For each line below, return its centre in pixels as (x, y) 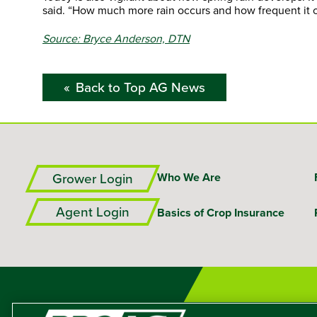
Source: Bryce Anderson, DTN (116, 38)
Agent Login (93, 212)
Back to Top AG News (140, 87)
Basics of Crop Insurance (221, 213)
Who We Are (189, 178)
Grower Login (93, 178)
